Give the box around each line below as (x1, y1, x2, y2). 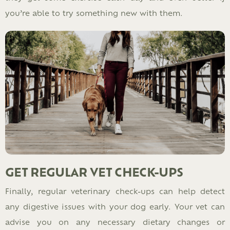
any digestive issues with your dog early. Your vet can (5, 201, 225, 211)
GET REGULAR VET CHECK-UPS (5, 163, 183, 180)
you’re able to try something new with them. (5, 8, 183, 18)
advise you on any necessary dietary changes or (5, 216, 225, 226)
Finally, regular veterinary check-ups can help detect (5, 185, 225, 196)
